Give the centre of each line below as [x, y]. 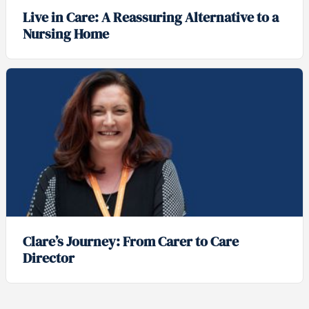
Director [49, 258]
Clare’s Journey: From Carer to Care [131, 242]
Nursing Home [66, 34]
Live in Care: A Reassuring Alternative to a [151, 18]
